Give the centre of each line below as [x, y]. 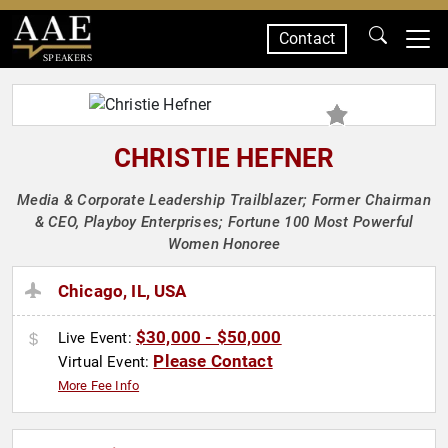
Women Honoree [224, 244]
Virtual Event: [106, 362]
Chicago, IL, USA [122, 291]
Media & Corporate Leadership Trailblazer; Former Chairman [224, 200]
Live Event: [97, 338]
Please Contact [213, 361]
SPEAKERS [67, 57]
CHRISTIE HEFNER [224, 158]
